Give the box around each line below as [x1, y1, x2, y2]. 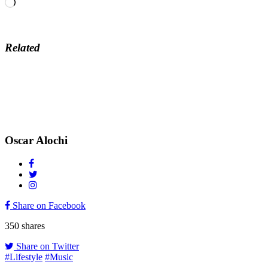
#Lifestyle [5, 251, 42, 262]
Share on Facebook [10, 200, 86, 211]
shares [19, 220, 45, 231]
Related [5, 41, 40, 54]
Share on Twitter [14, 240, 79, 251]
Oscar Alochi [5, 133, 68, 147]
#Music [45, 251, 73, 262]
